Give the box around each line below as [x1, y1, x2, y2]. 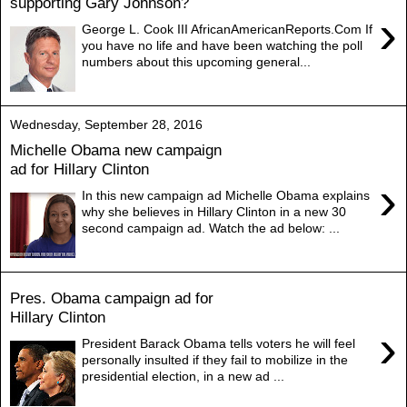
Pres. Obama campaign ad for [10, 289, 213, 308]
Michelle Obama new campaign [10, 141, 222, 160]
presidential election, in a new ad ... [82, 368, 285, 383]
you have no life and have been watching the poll [82, 37, 363, 53]
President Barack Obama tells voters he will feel [82, 335, 356, 351]
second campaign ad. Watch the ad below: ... [82, 220, 341, 235]
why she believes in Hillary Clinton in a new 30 [82, 203, 347, 219]
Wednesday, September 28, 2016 [10, 116, 203, 132]
